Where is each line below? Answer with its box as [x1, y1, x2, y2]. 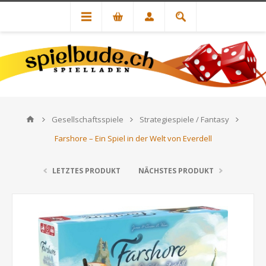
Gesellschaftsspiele [51, 114, 123, 125]
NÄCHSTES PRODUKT [138, 166, 214, 176]
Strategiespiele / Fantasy [139, 114, 229, 125]
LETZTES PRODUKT [52, 166, 121, 176]
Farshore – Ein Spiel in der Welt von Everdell [54, 133, 212, 144]
